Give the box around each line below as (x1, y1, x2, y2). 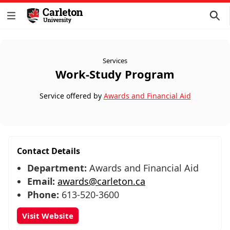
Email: (27, 175, 55, 187)
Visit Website (22, 210, 73, 221)
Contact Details (17, 145, 80, 157)
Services (103, 56, 127, 65)
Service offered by (39, 91, 104, 101)
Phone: (27, 188, 59, 201)
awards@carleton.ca (57, 175, 145, 187)
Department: (27, 162, 87, 174)
